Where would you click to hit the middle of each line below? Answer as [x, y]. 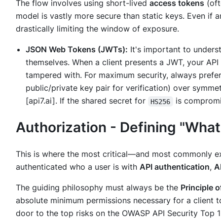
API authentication [175, 166]
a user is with [112, 166]
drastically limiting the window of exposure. [97, 29]
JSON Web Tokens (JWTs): [77, 50]
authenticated [43, 166]
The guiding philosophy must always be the [98, 187]
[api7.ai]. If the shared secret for [87, 101]
